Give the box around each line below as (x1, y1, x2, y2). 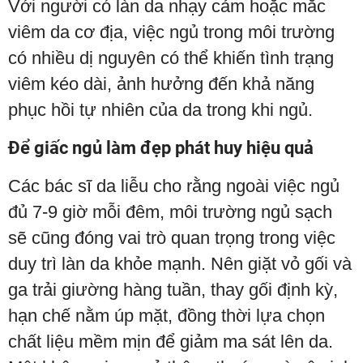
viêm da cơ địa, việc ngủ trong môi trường (8, 22, 335, 43)
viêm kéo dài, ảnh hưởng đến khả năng (8, 74, 314, 95)
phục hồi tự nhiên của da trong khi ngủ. (8, 100, 313, 121)
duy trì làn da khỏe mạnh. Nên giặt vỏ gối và (8, 254, 352, 275)
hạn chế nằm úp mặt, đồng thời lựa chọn (8, 305, 325, 327)
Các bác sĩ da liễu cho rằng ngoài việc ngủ (8, 176, 340, 197)
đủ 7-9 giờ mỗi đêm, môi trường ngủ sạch (8, 202, 332, 223)
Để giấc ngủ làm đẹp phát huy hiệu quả (8, 138, 314, 159)
